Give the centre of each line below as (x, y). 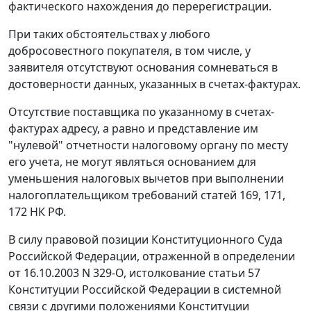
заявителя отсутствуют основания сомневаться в (143, 68)
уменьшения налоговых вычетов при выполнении (146, 179)
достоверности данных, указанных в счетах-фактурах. (154, 84)
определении (259, 257)
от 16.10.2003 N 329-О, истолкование (108, 273)
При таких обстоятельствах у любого (109, 34)
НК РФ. (47, 212)
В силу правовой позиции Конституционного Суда (145, 240)
